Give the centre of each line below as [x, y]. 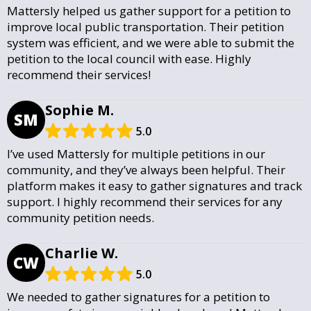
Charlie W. [82, 253]
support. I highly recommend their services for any [145, 201]
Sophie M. [79, 110]
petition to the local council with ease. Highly [129, 58]
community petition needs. [81, 217]
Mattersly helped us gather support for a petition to [149, 10]
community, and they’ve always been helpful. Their [146, 169]
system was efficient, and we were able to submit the [151, 42]
